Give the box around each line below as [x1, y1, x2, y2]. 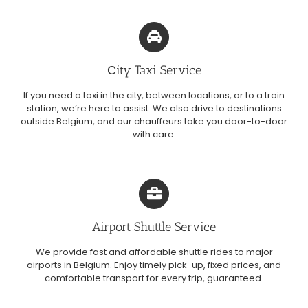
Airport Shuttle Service [92, 219, 216, 234]
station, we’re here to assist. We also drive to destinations [26, 101, 282, 115]
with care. [132, 127, 176, 141]
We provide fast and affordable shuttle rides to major [35, 245, 273, 258]
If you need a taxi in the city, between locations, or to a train [23, 88, 285, 102]
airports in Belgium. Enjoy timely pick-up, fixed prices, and [27, 258, 281, 272]
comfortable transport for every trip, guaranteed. [45, 271, 263, 285]
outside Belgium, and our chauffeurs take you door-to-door [21, 114, 287, 128]
